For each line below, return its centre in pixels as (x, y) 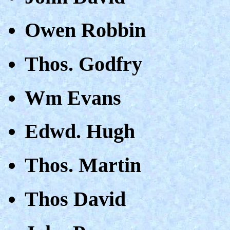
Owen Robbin (85, 30)
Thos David (75, 199)
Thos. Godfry (83, 64)
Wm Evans (73, 98)
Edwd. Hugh (80, 131)
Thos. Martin (83, 165)
